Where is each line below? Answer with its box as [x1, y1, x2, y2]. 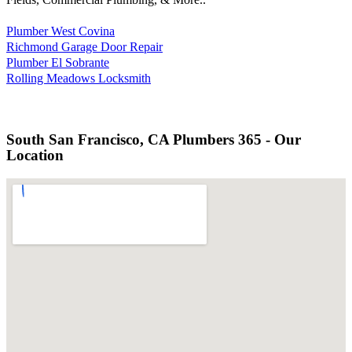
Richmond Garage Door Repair [6, 39, 163, 53]
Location [6, 147, 64, 164]
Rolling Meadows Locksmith [6, 71, 151, 85]
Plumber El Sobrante [6, 55, 109, 69]
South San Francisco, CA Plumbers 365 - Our [6, 131, 301, 148]
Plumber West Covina [6, 24, 115, 38]
